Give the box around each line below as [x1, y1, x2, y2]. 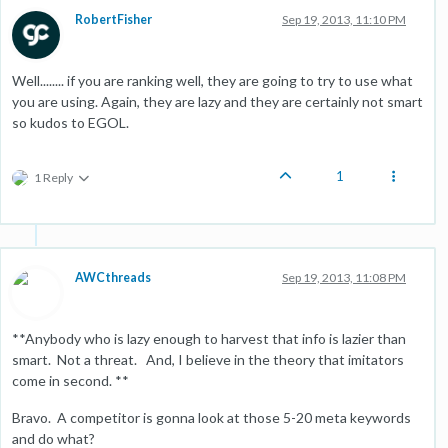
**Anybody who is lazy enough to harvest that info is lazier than [12, 329, 406, 347]
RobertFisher [75, 11, 152, 27]
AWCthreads [75, 269, 151, 285]
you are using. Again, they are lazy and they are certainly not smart [12, 92, 423, 110]
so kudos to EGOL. [12, 113, 129, 131]
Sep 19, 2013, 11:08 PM [282, 269, 406, 285]
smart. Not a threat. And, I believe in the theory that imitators [12, 350, 404, 368]
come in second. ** [12, 371, 129, 389]
